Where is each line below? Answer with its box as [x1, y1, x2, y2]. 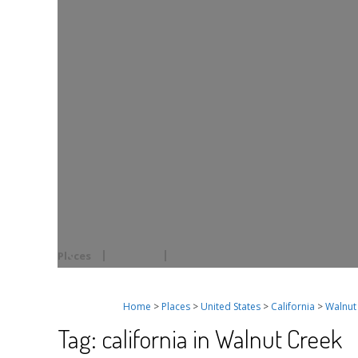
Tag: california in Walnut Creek [58, 321, 342, 355]
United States [201, 299, 261, 313]
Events [117, 248, 153, 263]
